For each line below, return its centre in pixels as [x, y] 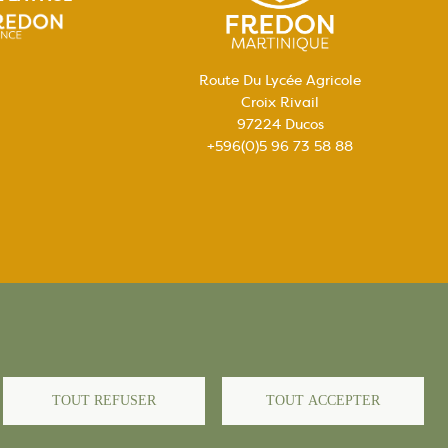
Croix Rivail [280, 102]
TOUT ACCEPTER [322, 401]
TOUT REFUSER [104, 401]
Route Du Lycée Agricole [280, 80]
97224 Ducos [280, 124]
